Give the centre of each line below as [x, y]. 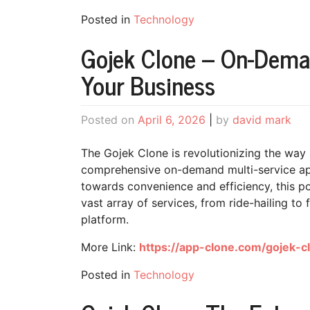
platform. [105, 220]
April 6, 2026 [172, 120]
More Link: [110, 247]
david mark [262, 120]
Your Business [148, 84]
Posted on [109, 120]
